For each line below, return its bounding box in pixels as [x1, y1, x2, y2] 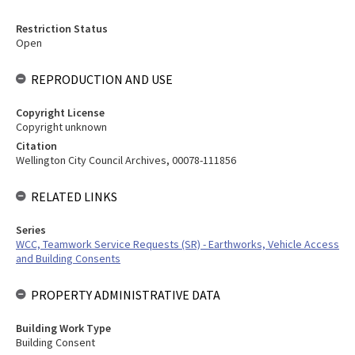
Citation [16, 139, 57, 153]
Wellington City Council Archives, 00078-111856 [16, 153, 236, 167]
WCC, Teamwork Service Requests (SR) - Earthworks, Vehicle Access [16, 237, 339, 251]
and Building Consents [16, 251, 120, 265]
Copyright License [16, 105, 105, 120]
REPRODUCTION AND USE [31, 71, 173, 87]
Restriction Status [16, 21, 108, 36]
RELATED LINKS [31, 189, 117, 204]
